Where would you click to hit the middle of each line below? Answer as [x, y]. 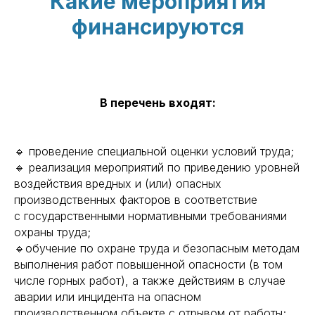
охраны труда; [52, 232]
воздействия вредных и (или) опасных [118, 184]
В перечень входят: [157, 103]
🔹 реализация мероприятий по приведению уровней [157, 167]
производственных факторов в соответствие [136, 200]
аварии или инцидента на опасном [108, 297]
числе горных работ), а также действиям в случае [150, 281]
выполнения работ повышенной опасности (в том [148, 264]
